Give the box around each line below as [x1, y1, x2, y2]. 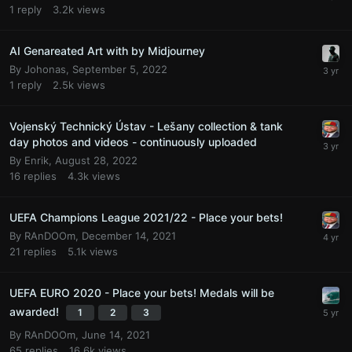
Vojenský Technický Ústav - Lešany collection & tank [9, 119, 283, 134]
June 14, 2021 [82, 328, 150, 342]
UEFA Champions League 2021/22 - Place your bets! [9, 211, 283, 225]
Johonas [24, 63, 66, 76]
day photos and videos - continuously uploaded [9, 135, 257, 149]
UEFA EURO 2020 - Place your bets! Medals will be [9, 286, 274, 300]
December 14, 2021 [82, 229, 176, 243]
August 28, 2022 [55, 154, 137, 167]
